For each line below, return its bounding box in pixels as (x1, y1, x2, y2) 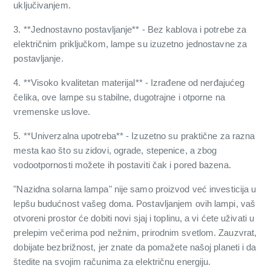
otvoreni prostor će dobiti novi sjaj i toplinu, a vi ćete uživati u (13, 213, 255, 224)
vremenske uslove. (13, 106, 91, 117)
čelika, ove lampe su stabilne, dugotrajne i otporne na (13, 92, 225, 103)
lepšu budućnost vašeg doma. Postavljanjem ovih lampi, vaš (13, 198, 256, 209)
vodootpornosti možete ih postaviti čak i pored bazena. (13, 160, 231, 171)
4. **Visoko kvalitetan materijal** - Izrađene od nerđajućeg (13, 77, 245, 88)
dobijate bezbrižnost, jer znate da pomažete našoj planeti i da (13, 242, 256, 253)
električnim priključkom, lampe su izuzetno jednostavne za (13, 39, 247, 50)
